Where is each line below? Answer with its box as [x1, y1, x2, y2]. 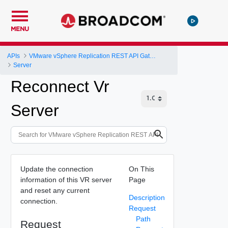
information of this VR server [20, 175, 112, 184]
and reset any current [20, 186, 90, 194]
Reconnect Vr [11, 77, 109, 96]
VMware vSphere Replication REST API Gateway [150, 52, 156, 60]
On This [128, 164, 154, 173]
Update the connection [20, 164, 93, 173]
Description [128, 193, 165, 202]
